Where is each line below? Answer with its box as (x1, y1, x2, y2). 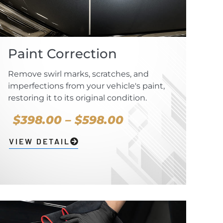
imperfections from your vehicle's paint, (7, 81, 165, 91)
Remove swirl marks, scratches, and (7, 69, 149, 79)
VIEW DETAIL (8, 136, 70, 146)
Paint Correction (7, 46, 117, 62)
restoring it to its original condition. (7, 93, 147, 103)
